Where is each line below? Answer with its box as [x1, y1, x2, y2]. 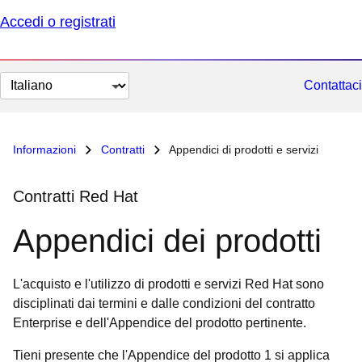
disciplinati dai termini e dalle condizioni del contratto [13, 297, 315, 310]
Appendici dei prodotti [13, 223, 322, 259]
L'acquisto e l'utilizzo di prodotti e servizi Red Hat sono [13, 277, 324, 291]
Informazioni [13, 143, 79, 156]
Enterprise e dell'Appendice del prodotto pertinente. [13, 316, 306, 330]
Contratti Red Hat [13, 187, 138, 205]
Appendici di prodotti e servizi [166, 143, 318, 156]
